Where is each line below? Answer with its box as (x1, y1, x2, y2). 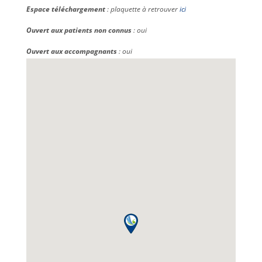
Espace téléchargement (26, 4, 105, 14)
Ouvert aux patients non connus (26, 25, 132, 35)
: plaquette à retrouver (105, 4, 180, 14)
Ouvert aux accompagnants (26, 46, 117, 56)
